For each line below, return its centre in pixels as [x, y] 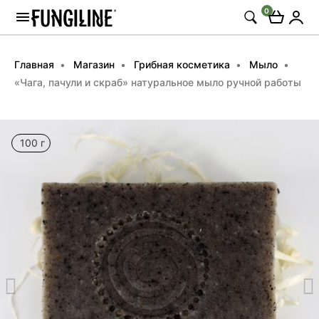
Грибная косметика [182, 64]
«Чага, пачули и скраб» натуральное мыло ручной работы [158, 82]
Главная [34, 64]
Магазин [94, 64]
